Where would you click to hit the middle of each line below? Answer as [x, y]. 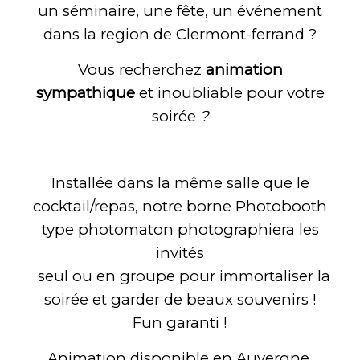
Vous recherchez [141, 69]
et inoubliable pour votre [229, 92]
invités [180, 252]
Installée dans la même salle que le [180, 182]
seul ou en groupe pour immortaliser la [180, 276]
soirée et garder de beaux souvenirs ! [180, 299]
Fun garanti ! [180, 322]
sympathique [85, 92]
